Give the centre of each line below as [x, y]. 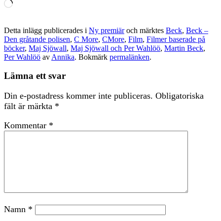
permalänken [129, 57]
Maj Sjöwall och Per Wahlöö [115, 48]
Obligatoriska [180, 96]
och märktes [145, 30]
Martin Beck [184, 48]
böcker [14, 48]
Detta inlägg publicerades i [46, 30]
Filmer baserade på [176, 39]
